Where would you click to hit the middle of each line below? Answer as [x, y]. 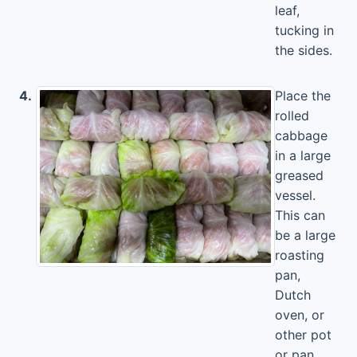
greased [299, 175]
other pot [303, 334]
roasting [300, 255]
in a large [303, 155]
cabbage [301, 135]
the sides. [304, 50]
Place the [303, 95]
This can [300, 215]
